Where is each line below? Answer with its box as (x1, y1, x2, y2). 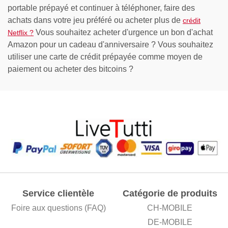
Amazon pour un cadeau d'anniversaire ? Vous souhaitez (8, 40, 213, 49)
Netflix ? (8, 28, 34, 37)
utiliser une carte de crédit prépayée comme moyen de (8, 52, 203, 61)
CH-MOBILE (147, 204, 192, 213)
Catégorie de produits (122, 188, 217, 198)
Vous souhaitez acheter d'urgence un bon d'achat (34, 27, 213, 37)
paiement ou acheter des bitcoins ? (8, 64, 133, 73)
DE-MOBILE (147, 218, 192, 227)
